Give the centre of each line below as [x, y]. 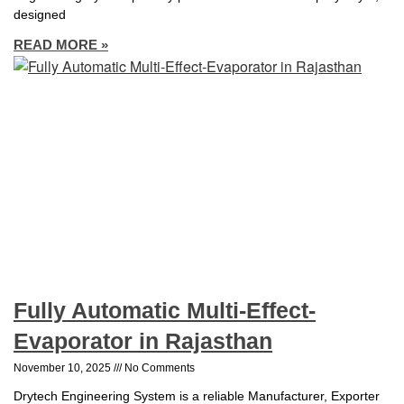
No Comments [158, 368]
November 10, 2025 [64, 368]
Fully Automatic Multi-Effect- [165, 311]
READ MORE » [61, 44]
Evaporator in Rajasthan [143, 341]
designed [40, 14]
